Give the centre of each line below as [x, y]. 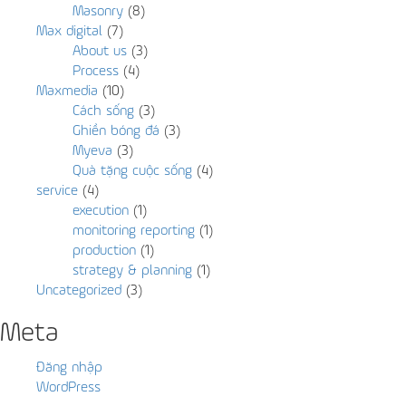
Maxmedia [67, 92]
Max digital [69, 32]
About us [100, 52]
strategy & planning [132, 271]
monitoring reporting [134, 231]
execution [101, 211]
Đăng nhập [69, 368]
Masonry [98, 12]
